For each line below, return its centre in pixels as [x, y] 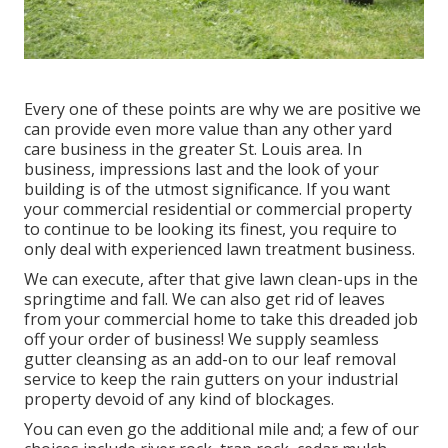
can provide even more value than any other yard [208, 128]
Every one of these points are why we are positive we [222, 108]
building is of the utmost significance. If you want [207, 188]
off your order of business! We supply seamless [201, 338]
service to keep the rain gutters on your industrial [211, 378]
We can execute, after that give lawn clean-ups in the [221, 278]
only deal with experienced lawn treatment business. [219, 248]
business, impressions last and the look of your [201, 168]
